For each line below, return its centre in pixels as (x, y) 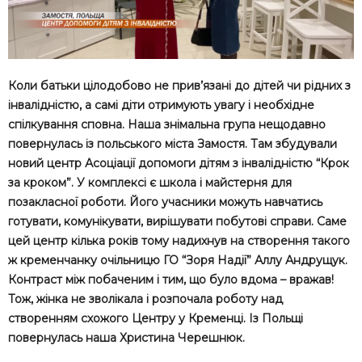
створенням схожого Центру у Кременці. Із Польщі (156, 318)
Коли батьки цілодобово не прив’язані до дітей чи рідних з (179, 85)
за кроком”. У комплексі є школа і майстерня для (150, 182)
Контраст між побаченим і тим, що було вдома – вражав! (171, 279)
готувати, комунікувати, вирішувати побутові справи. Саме (177, 221)
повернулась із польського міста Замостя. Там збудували (173, 143)
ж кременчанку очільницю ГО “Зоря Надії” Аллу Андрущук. (178, 260)
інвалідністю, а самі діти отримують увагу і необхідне (161, 105)
